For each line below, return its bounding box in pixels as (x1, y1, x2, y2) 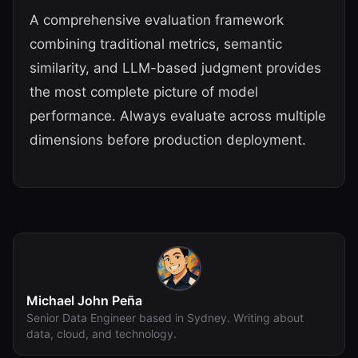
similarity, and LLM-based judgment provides (30, 60, 321, 76)
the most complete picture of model (30, 84, 258, 100)
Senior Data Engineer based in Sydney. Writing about (26, 311, 304, 324)
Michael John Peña (26, 292, 142, 308)
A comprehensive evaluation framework (30, 12, 284, 28)
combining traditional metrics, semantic (30, 36, 282, 52)
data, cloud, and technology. (26, 327, 177, 340)
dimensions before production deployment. (30, 132, 306, 148)
